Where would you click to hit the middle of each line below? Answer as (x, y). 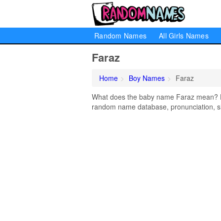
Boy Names (147, 78)
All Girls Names (184, 36)
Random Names (120, 36)
